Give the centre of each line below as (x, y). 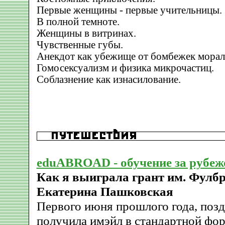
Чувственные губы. (80, 45)
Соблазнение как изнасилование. (108, 79)
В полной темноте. (78, 22)
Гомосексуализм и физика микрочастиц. (125, 68)
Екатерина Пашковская (105, 191)
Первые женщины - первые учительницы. (129, 10)
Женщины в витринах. (86, 33)
